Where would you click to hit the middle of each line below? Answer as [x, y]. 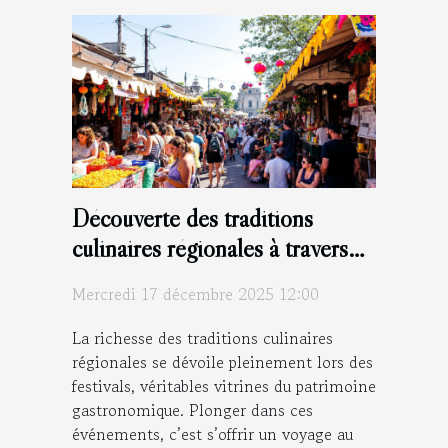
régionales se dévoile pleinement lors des [222, 362]
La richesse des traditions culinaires [202, 338]
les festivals [125, 279]
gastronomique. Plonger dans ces [192, 410]
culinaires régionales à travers [210, 249]
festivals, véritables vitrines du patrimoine [224, 386]
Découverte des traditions [192, 219]
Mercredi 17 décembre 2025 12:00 [195, 294]
